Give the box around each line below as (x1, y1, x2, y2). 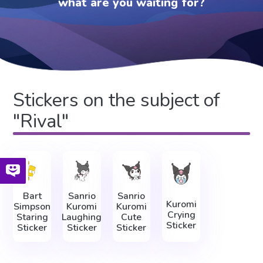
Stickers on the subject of (13, 87, 220, 113)
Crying (167, 208, 195, 221)
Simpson (14, 200, 51, 214)
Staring (16, 211, 48, 224)
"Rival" (13, 109, 69, 134)
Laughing (62, 211, 102, 224)
